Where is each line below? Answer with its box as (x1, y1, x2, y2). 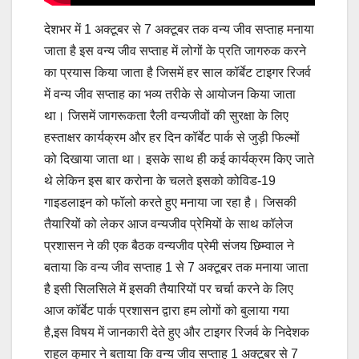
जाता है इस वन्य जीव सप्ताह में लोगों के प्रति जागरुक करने (44, 44, 306, 58)
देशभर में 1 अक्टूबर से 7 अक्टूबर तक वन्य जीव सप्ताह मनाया (44, 22, 314, 37)
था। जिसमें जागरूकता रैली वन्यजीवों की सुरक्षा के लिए (44, 109, 288, 123)
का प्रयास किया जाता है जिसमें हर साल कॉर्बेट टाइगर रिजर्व (44, 66, 311, 80)
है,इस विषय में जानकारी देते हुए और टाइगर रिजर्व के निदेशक (44, 325, 309, 340)
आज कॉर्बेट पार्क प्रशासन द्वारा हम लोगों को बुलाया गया (44, 304, 289, 318)
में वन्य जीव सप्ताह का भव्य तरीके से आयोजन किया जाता (44, 87, 296, 102)
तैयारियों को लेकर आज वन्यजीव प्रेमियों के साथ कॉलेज (44, 217, 292, 232)
